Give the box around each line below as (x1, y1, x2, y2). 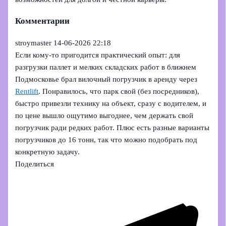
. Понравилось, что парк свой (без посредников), (38, 87, 200, 96)
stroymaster (15, 39, 52, 47)
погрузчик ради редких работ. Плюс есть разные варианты (15, 124, 210, 132)
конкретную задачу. (15, 148, 80, 156)
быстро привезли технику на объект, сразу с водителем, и (15, 99, 207, 108)
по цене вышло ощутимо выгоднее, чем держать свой (15, 111, 194, 120)
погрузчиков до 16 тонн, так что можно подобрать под (15, 136, 198, 144)
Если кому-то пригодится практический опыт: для (15, 51, 181, 60)
